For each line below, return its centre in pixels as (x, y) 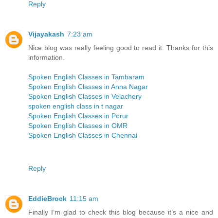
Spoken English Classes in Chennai (83, 135)
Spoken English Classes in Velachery (85, 96)
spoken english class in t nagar (76, 106)
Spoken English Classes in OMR (78, 125)
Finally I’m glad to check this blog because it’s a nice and (121, 212)
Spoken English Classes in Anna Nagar (88, 86)
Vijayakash (46, 34)
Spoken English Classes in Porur (78, 116)
